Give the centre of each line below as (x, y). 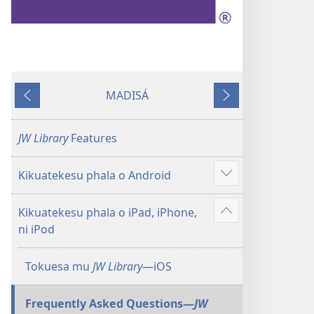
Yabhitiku (41, 103)
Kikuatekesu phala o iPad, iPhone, (108, 212)
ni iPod (36, 229)
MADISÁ (127, 95)
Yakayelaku (245, 103)
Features (94, 138)
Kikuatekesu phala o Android (95, 175)
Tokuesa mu (59, 266)
